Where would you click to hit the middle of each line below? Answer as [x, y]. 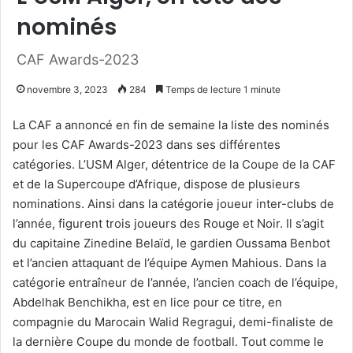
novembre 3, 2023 [67, 89]
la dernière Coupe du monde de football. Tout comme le [168, 341]
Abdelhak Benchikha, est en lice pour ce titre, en [147, 302]
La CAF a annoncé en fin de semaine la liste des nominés [171, 124]
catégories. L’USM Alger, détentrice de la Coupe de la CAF [174, 164]
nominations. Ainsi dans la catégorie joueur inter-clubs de [173, 203]
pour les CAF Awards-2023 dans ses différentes [147, 144]
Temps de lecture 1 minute [222, 89]
